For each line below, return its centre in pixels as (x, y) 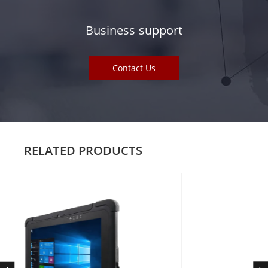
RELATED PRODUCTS (83, 151)
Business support (134, 31)
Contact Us (134, 68)
